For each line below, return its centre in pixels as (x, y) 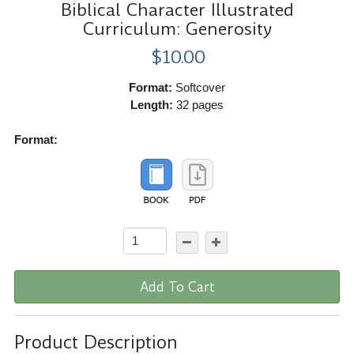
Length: (152, 104)
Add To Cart (177, 286)
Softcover (199, 87)
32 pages (198, 104)
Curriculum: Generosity (177, 28)
